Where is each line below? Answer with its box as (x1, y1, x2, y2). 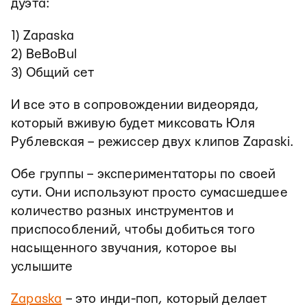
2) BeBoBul (11, 48, 77, 62)
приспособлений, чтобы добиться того (11, 223, 256, 237)
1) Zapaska (11, 29, 74, 43)
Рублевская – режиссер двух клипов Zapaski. (11, 136, 294, 149)
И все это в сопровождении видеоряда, (11, 99, 260, 112)
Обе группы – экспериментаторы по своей (11, 168, 276, 182)
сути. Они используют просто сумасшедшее (11, 186, 288, 200)
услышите (11, 260, 73, 274)
